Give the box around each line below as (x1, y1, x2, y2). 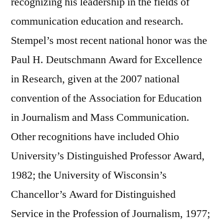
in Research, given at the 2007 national (11, 72, 180, 86)
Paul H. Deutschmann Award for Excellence (11, 52, 202, 67)
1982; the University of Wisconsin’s (11, 168, 167, 182)
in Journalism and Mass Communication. (11, 110, 189, 124)
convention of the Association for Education (11, 91, 202, 105)
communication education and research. (11, 14, 184, 28)
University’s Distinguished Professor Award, (11, 148, 205, 163)
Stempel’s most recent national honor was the (11, 33, 207, 47)
